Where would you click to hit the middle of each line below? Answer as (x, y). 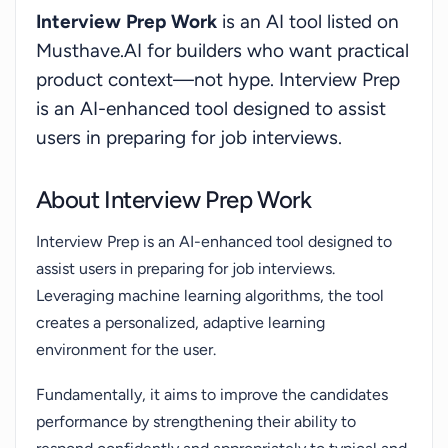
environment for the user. (126, 349)
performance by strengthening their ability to (196, 421)
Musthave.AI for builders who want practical (222, 50)
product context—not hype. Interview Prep (218, 79)
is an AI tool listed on (308, 21)
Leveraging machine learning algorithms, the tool (210, 295)
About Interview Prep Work (173, 199)
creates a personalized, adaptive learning (180, 322)
